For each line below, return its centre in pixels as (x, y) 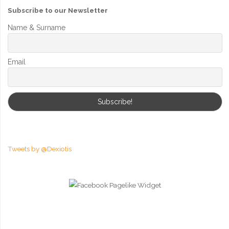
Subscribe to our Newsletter (58, 10)
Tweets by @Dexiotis (39, 148)
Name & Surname (36, 27)
